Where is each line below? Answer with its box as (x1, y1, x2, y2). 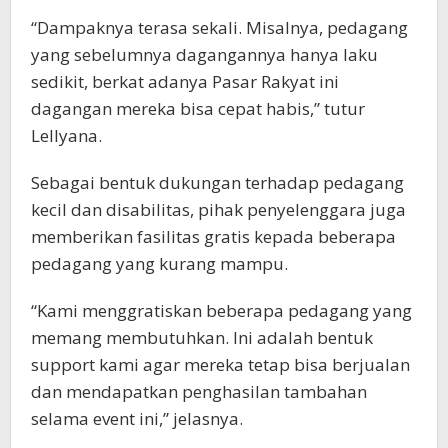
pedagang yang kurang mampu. (31, 252, 288, 276)
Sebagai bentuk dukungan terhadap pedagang (31, 171, 404, 195)
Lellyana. (31, 124, 102, 148)
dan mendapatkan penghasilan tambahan (31, 380, 367, 404)
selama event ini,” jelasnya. (31, 407, 243, 431)
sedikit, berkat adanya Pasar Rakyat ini (31, 70, 339, 94)
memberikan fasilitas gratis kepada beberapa (31, 225, 396, 249)
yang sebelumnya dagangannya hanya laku (31, 43, 378, 67)
